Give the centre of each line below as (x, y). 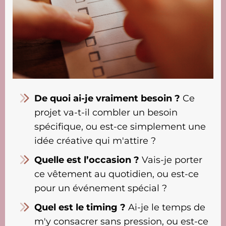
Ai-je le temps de (165, 207)
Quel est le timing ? (80, 207)
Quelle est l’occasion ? (87, 160)
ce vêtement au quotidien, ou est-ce (117, 174)
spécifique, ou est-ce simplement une (120, 127)
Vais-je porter (171, 160)
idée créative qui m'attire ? (95, 141)
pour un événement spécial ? (101, 188)
